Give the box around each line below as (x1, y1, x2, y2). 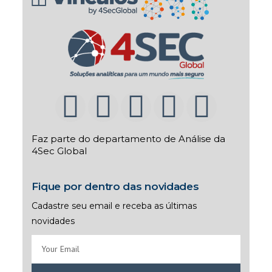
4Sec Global (32, 145, 87, 157)
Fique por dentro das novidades (32, 180, 199, 193)
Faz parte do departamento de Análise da (32, 133, 226, 145)
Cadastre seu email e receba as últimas (32, 200, 197, 212)
